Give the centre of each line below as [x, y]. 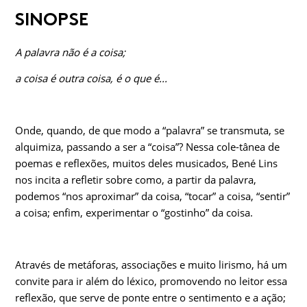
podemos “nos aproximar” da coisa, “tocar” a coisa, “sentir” [152, 196]
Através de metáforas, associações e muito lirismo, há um [151, 265]
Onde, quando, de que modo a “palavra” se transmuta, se [150, 131]
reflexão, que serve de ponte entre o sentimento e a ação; [150, 298]
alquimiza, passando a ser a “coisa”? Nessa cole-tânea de [147, 147]
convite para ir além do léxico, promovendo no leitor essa [151, 281]
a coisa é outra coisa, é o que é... [91, 78]
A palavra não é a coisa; [70, 52]
